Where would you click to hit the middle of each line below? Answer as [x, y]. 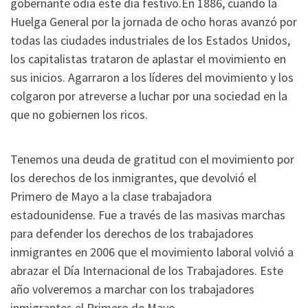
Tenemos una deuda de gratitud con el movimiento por [152, 159]
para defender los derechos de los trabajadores [132, 234]
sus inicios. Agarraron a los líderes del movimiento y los [152, 77]
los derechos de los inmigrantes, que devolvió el [133, 178]
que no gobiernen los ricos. [79, 114]
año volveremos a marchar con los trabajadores [132, 289]
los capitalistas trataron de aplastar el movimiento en [148, 58]
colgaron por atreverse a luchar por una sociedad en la [149, 96]
